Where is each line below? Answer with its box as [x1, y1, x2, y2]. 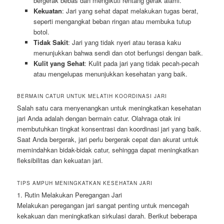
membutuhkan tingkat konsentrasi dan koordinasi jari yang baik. [17, 124, 202, 134]
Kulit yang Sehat [33, 58, 84, 68]
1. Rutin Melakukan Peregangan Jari [17, 189, 122, 199]
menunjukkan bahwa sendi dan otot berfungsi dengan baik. [33, 48, 203, 58]
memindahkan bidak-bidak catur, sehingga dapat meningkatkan [17, 145, 199, 155]
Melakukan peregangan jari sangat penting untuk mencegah [17, 200, 189, 210]
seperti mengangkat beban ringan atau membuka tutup [33, 16, 191, 26]
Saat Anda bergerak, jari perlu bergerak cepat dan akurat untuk [17, 134, 199, 144]
